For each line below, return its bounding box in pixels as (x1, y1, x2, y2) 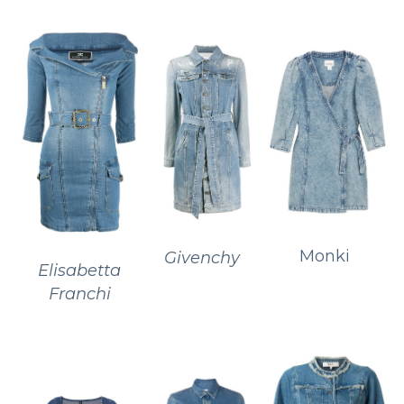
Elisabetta (38, 260, 121, 280)
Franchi (48, 283, 111, 304)
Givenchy (163, 247, 240, 268)
